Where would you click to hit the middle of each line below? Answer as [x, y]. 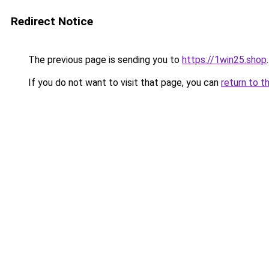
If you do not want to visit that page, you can [123, 83]
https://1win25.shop [224, 60]
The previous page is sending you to [104, 60]
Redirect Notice [52, 21]
